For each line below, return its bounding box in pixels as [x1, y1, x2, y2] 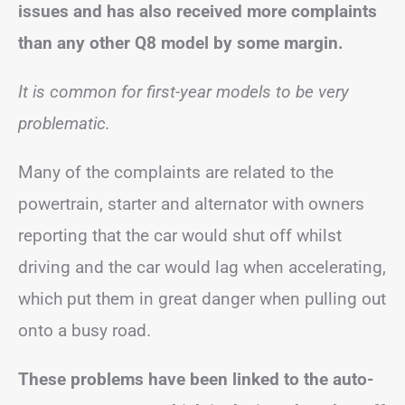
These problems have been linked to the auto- [18, 369, 373, 390]
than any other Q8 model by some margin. [18, 33, 344, 53]
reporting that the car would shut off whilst [18, 225, 342, 246]
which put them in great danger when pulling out [18, 288, 386, 309]
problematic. [18, 113, 110, 134]
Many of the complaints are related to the [18, 162, 334, 183]
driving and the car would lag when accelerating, [18, 257, 386, 278]
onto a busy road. [18, 320, 151, 341]
